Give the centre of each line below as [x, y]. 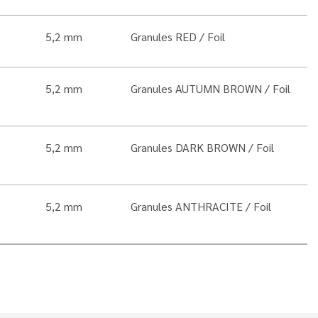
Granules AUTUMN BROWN [196, 88]
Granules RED [163, 36]
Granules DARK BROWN [188, 147]
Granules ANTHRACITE [186, 206]
